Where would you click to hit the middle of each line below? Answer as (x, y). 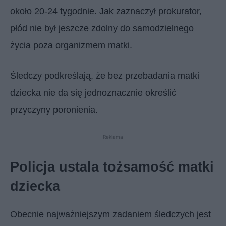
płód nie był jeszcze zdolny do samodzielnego (102, 28)
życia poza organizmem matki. (71, 45)
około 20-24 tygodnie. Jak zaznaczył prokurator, (106, 11)
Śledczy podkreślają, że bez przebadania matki (105, 75)
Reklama (113, 136)
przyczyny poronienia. (54, 110)
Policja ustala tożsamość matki (112, 167)
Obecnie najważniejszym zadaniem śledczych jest (110, 214)
